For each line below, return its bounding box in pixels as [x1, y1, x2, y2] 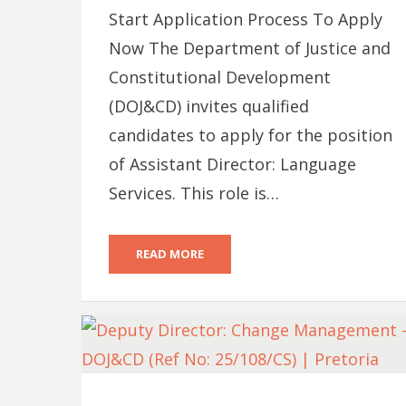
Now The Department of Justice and [108, 37, 391, 59]
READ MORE [135, 246, 204, 262]
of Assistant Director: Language [108, 153, 356, 175]
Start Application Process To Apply [108, 8, 382, 30]
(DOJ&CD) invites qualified [108, 95, 309, 117]
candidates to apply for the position [108, 124, 392, 146]
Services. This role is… [108, 182, 279, 204]
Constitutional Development [108, 66, 331, 88]
